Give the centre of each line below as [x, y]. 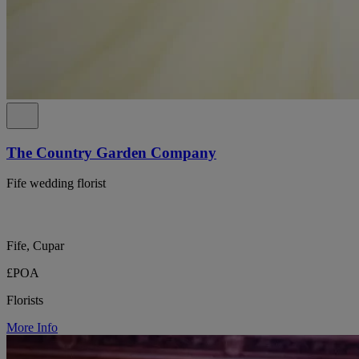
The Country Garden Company [111, 152]
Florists [25, 301]
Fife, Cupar [35, 246]
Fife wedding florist [56, 184]
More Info [32, 328]
